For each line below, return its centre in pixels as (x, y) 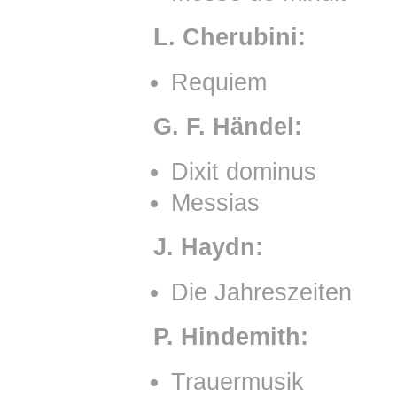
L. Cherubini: (229, 37)
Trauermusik (237, 382)
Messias (215, 203)
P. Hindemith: (230, 337)
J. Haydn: (208, 247)
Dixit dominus (243, 172)
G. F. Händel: (227, 127)
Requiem (218, 82)
